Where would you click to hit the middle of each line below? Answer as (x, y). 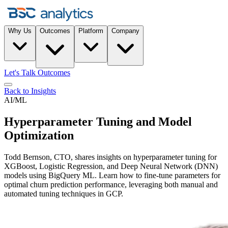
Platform (91, 31)
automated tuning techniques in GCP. (64, 194)
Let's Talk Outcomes (37, 73)
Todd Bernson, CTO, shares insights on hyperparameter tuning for (110, 157)
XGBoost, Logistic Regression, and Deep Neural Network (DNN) (111, 166)
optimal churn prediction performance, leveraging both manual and (111, 185)
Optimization (39, 136)
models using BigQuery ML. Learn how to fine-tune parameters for (112, 176)
